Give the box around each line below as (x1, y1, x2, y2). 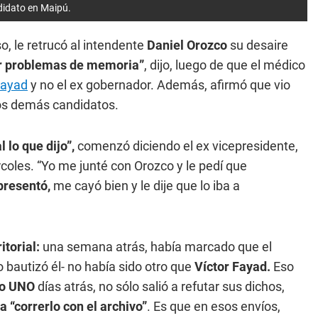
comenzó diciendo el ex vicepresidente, (75, 138, 298, 153)
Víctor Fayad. (194, 259, 273, 274)
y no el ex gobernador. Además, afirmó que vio (28, 77, 290, 92)
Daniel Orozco (147, 38, 227, 53)
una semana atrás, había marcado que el (43, 239, 272, 254)
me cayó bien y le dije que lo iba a (53, 178, 240, 193)
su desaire (227, 38, 288, 53)
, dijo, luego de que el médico (144, 57, 305, 72)
